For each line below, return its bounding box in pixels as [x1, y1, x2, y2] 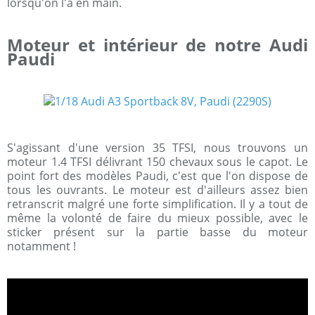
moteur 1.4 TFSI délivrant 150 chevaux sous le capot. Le [7, 153, 308, 169]
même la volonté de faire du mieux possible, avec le [7, 210, 308, 226]
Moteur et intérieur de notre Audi [7, 33, 308, 57]
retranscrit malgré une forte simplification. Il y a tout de [7, 195, 308, 212]
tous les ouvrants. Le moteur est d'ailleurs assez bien [7, 181, 308, 198]
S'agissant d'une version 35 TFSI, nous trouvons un [7, 139, 308, 155]
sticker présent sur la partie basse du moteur [7, 224, 308, 240]
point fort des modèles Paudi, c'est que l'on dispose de [7, 167, 308, 184]
